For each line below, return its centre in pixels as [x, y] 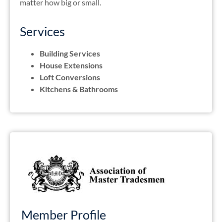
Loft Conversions [70, 77]
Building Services [70, 54]
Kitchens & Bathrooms [79, 89]
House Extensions [71, 65]
